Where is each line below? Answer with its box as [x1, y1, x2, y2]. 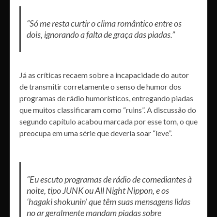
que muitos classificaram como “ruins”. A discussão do [19, 105, 196, 114]
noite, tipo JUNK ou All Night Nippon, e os [26, 185, 169, 196]
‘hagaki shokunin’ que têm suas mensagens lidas [26, 196, 190, 207]
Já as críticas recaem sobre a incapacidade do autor [19, 70, 189, 79]
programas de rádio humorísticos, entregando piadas [19, 93, 193, 103]
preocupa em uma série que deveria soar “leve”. [19, 128, 172, 138]
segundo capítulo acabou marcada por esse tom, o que [19, 116, 198, 126]
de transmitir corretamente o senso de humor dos [19, 81, 181, 91]
